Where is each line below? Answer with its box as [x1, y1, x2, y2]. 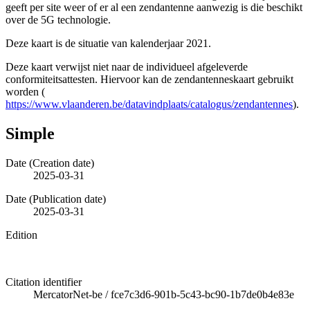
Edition [6, 228, 37, 241]
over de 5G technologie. [6, 13, 111, 26]
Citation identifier [6, 275, 82, 288]
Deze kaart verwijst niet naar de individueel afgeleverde [6, 60, 248, 73]
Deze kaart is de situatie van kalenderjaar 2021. [6, 37, 211, 49]
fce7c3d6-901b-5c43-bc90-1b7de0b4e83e [111, 288, 294, 300]
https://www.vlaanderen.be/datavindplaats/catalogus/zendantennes [6, 98, 293, 110]
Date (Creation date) [6, 156, 94, 169]
